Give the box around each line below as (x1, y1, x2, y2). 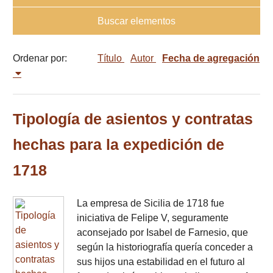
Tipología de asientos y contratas (13, 111, 253, 128)
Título (97, 53, 124, 64)
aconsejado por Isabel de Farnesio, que (77, 227, 248, 238)
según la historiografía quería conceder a (77, 242, 253, 253)
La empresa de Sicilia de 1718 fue (77, 198, 224, 209)
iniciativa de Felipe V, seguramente (77, 213, 229, 224)
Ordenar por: (13, 53, 67, 64)
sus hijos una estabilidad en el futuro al (77, 257, 245, 268)
